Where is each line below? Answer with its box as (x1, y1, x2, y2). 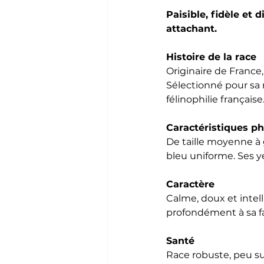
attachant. (166, 22, 217, 34)
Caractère (166, 178, 214, 190)
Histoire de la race (166, 51, 256, 62)
